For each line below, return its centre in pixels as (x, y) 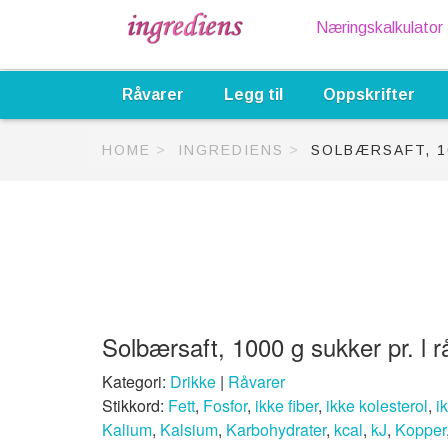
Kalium (127, 429)
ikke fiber (286, 405)
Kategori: (136, 381)
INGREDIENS (231, 150)
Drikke (193, 381)
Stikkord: (135, 405)
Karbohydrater (276, 429)
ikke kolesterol (377, 405)
